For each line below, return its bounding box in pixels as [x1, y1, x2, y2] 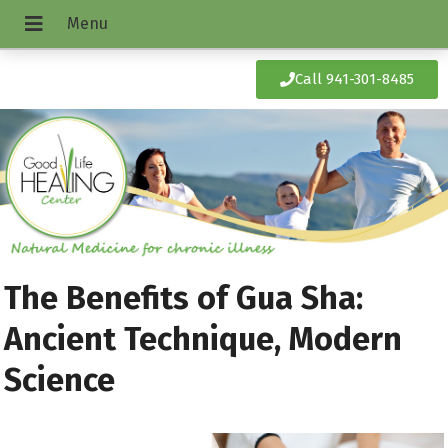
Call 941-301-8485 [295, 70, 414, 88]
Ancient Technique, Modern [4, 319, 403, 358]
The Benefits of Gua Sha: [4, 278, 364, 317]
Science [4, 360, 116, 399]
